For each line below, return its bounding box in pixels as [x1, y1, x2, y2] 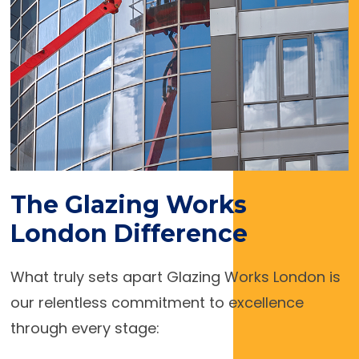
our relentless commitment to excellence [10, 292, 304, 313]
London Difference [10, 219, 248, 249]
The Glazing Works [10, 190, 247, 220]
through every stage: [10, 318, 159, 339]
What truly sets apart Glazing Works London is [10, 267, 341, 288]
